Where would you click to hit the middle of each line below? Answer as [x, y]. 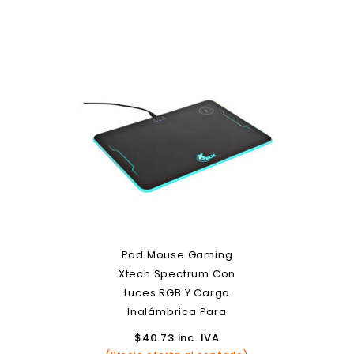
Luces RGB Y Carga [177, 293]
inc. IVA [197, 338]
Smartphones [177, 331]
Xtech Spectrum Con [177, 274]
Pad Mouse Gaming [177, 255]
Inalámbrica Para [177, 312]
